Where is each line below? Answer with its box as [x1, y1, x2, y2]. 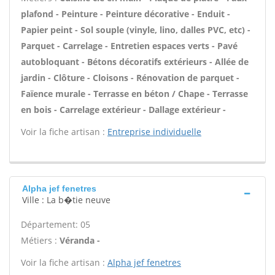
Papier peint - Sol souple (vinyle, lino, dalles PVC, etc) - [21, 24, 250, 36]
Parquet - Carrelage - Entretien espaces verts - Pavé [21, 40, 238, 52]
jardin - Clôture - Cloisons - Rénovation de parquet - [21, 72, 239, 83]
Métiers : [21, 234, 60, 246]
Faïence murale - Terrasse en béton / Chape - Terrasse [21, 88, 248, 99]
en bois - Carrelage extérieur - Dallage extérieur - [21, 104, 226, 115]
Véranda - [60, 234, 100, 246]
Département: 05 [21, 219, 90, 230]
